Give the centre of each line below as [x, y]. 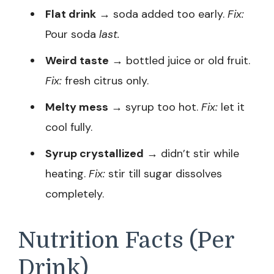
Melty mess [77, 107]
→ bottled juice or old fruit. [180, 60]
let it [231, 107]
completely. [75, 194]
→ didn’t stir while [191, 153]
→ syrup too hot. [155, 107]
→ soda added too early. [162, 14]
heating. [67, 173]
